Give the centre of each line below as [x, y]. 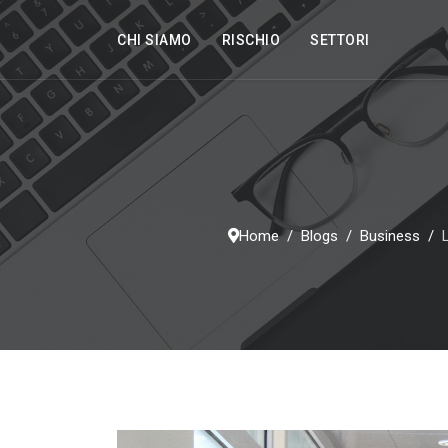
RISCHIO [250, 40]
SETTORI [340, 40]
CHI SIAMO [154, 40]
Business [390, 235]
